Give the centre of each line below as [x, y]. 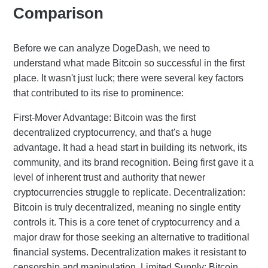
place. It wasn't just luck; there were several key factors [128, 78]
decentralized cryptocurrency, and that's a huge [112, 132]
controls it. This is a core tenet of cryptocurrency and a [127, 222]
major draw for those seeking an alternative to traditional [131, 237]
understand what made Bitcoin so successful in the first [129, 63]
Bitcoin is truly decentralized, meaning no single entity [127, 207]
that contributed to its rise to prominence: [98, 93]
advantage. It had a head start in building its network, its [130, 147]
